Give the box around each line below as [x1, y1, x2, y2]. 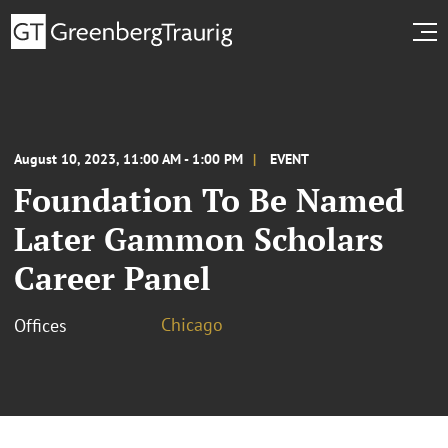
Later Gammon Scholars [14, 217, 383, 260]
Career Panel [14, 256, 211, 299]
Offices [14, 313, 67, 337]
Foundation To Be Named [14, 178, 404, 221]
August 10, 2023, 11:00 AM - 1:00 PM [14, 149, 243, 168]
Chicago [161, 312, 223, 336]
